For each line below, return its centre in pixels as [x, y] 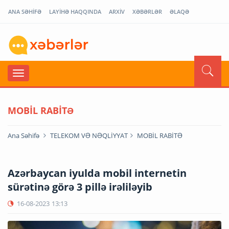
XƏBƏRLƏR [147, 12]
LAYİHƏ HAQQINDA [75, 12]
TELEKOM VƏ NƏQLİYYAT [89, 135]
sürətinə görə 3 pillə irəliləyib [80, 187]
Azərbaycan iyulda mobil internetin [97, 173]
